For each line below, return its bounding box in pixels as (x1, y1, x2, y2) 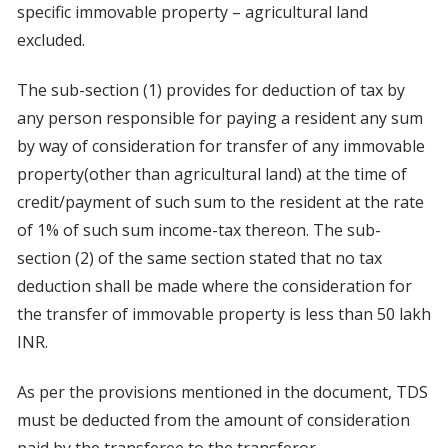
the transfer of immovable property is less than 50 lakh (16, 303, 431, 326)
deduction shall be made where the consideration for (16, 275, 412, 298)
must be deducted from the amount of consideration (16, 409, 410, 432)
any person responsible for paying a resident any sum (16, 107, 423, 130)
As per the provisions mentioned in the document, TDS (16, 381, 428, 404)
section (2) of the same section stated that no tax (16, 247, 382, 270)
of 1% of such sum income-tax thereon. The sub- (16, 219, 381, 242)
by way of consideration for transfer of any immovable (16, 135, 425, 158)
